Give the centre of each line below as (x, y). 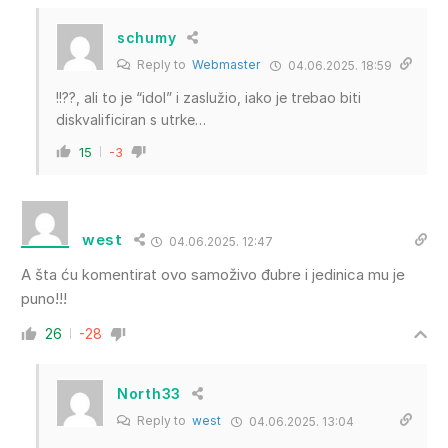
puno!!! (44, 298)
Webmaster (226, 64)
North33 (149, 394)
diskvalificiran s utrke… (131, 119)
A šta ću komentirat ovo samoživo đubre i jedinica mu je (213, 274)
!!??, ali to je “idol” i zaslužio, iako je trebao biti (208, 97)
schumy (147, 38)
